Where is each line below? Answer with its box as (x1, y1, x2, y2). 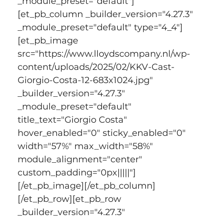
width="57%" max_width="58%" (17, 140, 155, 152)
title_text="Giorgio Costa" (17, 114, 130, 125)
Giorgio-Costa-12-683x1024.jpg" (17, 74, 155, 86)
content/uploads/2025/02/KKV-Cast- (17, 61, 175, 72)
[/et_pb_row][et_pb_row (17, 193, 124, 204)
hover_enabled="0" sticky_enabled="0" (17, 127, 188, 138)
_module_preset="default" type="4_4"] (17, 22, 183, 33)
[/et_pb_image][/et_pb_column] (17, 180, 155, 191)
